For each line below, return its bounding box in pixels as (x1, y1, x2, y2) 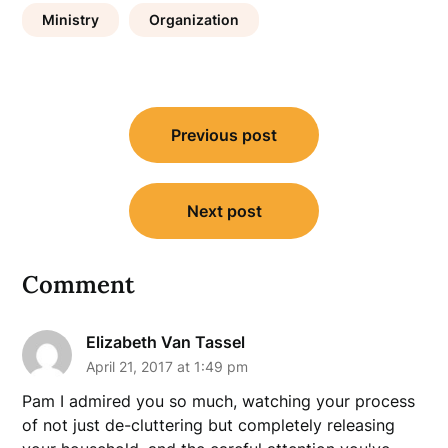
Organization (149, 10, 240, 28)
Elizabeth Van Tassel (86, 331, 246, 352)
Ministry (42, 10, 100, 28)
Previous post (171, 124, 277, 145)
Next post (186, 200, 262, 221)
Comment (22, 268, 136, 300)
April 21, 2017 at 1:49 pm (86, 357, 249, 375)
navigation (21, 126, 142, 158)
